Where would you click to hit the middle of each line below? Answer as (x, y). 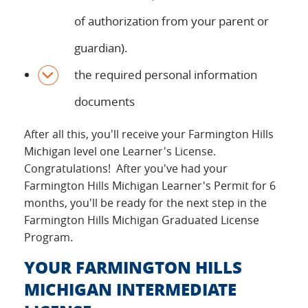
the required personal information (166, 75)
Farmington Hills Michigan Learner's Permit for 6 (150, 186)
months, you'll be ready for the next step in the (145, 203)
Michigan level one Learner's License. (120, 151)
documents (104, 101)
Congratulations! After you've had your (126, 168)
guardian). (101, 48)
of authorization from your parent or (172, 21)
